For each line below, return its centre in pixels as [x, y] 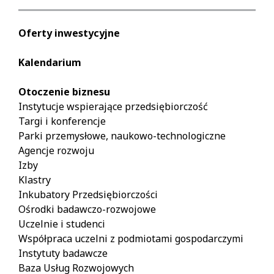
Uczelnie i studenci [62, 224]
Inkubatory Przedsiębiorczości [88, 195]
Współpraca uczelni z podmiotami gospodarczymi [131, 239]
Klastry [35, 180]
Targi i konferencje [62, 121]
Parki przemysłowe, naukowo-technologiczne [122, 136]
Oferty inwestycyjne [69, 33]
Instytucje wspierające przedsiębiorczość [113, 107]
